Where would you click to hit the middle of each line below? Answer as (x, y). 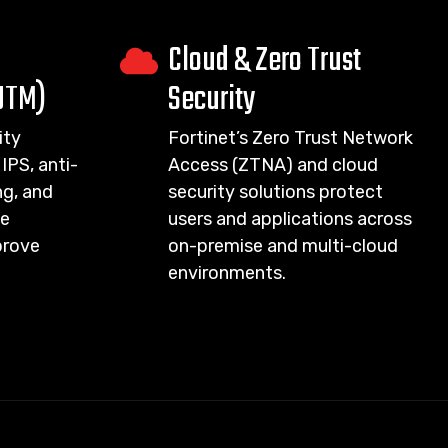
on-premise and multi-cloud (282, 246)
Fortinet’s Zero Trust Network (290, 138)
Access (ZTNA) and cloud (272, 165)
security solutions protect (275, 192)
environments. (226, 273)
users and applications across (289, 219)
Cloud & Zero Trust (264, 61)
